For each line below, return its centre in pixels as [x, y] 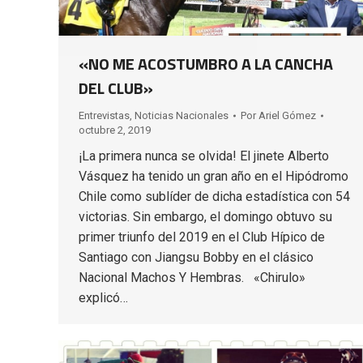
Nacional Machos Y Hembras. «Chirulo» [192, 278]
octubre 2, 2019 [115, 130]
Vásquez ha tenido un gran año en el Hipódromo [214, 177]
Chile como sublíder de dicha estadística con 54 [214, 197]
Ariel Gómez [287, 116]
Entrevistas [104, 116]
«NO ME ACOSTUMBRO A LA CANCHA [206, 64]
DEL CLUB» [116, 88]
